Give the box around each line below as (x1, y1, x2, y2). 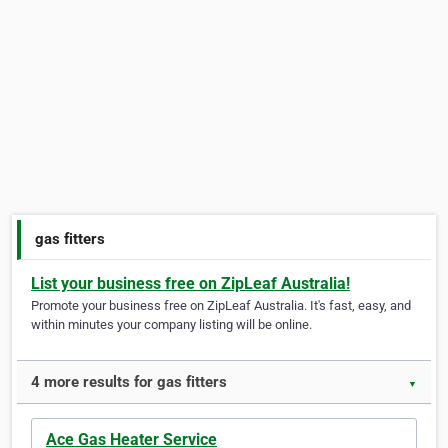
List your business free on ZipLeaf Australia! (31, 274, 350, 294)
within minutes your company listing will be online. (31, 317, 312, 333)
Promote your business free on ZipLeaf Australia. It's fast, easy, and (31, 298, 411, 314)
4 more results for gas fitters (31, 373, 227, 392)
